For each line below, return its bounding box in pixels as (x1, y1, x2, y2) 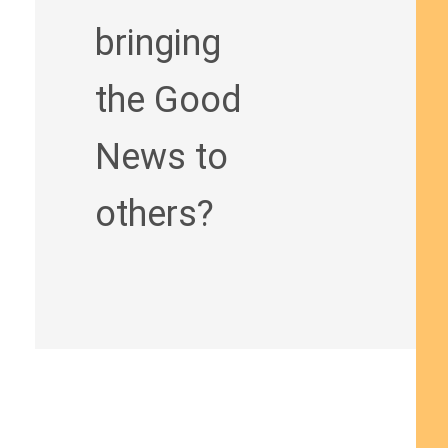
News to (94, 136, 228, 178)
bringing (94, 22, 221, 64)
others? (94, 193, 214, 235)
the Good (94, 79, 242, 121)
